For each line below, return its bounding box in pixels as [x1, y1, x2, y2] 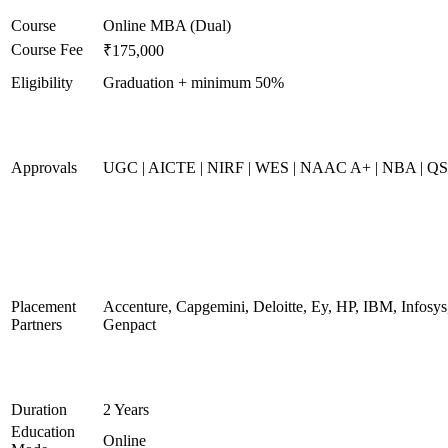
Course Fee [11, 41, 83, 58]
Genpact [103, 316, 156, 333]
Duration [11, 401, 67, 418]
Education [11, 423, 75, 440]
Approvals [11, 159, 77, 176]
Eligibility [11, 74, 73, 91]
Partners [11, 316, 62, 333]
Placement [11, 298, 76, 315]
